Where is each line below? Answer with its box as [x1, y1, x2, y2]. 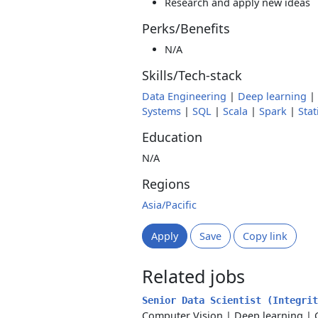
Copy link [243, 229, 287, 243]
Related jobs [142, 264, 245, 288]
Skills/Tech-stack [142, 67, 242, 84]
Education [142, 128, 202, 146]
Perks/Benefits [142, 20, 230, 37]
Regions [142, 175, 190, 192]
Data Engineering [142, 89, 226, 103]
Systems [142, 104, 181, 118]
